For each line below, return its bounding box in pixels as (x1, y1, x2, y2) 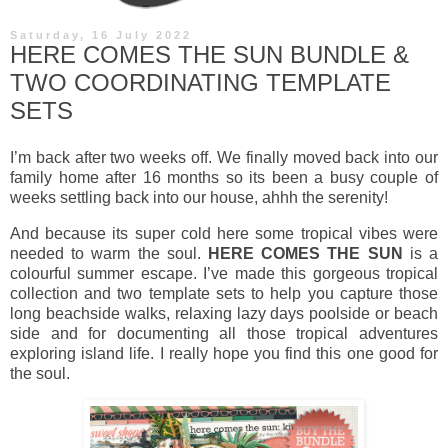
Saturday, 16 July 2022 (10, 28, 192, 41)
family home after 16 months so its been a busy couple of (10, 169, 438, 187)
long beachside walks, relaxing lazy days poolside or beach (10, 305, 438, 323)
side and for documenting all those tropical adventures (10, 325, 438, 343)
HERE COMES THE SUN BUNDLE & (10, 40, 409, 68)
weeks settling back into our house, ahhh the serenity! (10, 189, 388, 207)
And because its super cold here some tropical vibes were (10, 225, 438, 243)
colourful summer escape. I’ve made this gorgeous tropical (10, 265, 438, 283)
